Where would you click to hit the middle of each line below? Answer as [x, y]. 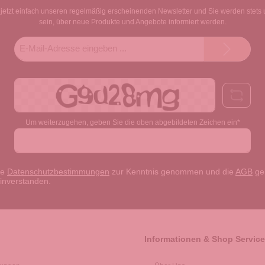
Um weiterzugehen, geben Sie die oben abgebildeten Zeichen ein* [132, 123]
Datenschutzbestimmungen [58, 172]
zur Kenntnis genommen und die [172, 172]
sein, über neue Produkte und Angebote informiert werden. [132, 22]
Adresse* [124, 64]
